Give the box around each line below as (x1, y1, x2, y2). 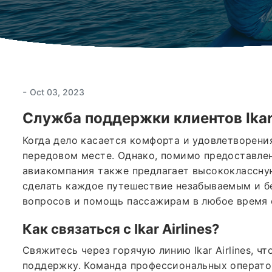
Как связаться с (22, 220, 134, 237)
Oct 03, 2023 (30, 86, 84, 97)
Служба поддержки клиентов (22, 109, 246, 127)
